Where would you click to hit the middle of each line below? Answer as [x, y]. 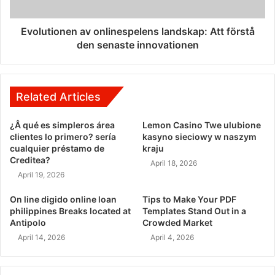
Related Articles [58, 96]
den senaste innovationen [137, 45]
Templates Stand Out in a [194, 211]
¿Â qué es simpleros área [62, 125]
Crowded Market [177, 222]
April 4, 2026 [172, 237]
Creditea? [30, 160]
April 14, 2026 [41, 237]
